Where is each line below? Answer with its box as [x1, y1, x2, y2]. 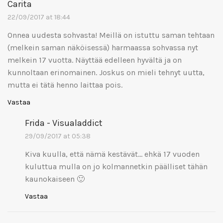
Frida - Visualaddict [25, 117, 103, 128]
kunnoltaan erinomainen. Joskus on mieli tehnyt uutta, [7, 67, 205, 77]
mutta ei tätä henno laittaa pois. [7, 80, 122, 90]
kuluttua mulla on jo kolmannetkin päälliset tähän [25, 161, 208, 171]
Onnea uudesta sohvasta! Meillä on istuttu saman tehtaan [7, 30, 215, 40]
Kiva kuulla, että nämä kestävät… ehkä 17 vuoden [25, 149, 200, 159]
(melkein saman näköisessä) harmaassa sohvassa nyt [7, 42, 198, 52]
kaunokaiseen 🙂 [25, 174, 85, 184]
